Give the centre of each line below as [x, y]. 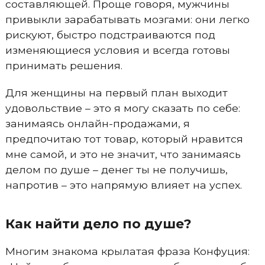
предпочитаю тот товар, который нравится [124, 139]
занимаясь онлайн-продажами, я [97, 123]
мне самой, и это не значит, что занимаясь [123, 154]
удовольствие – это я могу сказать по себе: [122, 108]
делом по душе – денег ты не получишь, [116, 169]
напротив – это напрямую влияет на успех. [123, 185]
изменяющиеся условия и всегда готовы [117, 50]
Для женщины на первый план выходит [116, 93]
